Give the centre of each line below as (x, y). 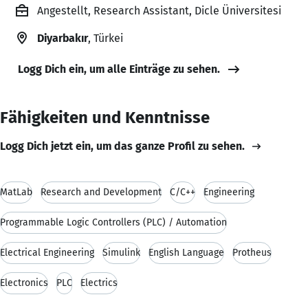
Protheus (252, 252)
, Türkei (106, 38)
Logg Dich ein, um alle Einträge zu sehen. (119, 69)
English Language (186, 252)
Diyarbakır (63, 38)
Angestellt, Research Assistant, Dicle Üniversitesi (159, 10)
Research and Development (101, 192)
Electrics (99, 283)
